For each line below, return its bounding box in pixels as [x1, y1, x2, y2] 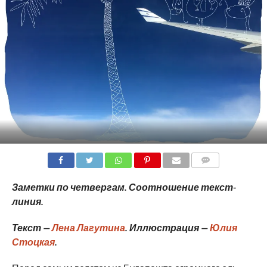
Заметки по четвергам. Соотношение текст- [11, 181, 236, 193]
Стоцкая [11, 235, 55, 247]
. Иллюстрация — [125, 221, 210, 233]
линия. [11, 195, 44, 207]
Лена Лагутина [51, 221, 125, 233]
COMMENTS [195, 170, 235, 178]
